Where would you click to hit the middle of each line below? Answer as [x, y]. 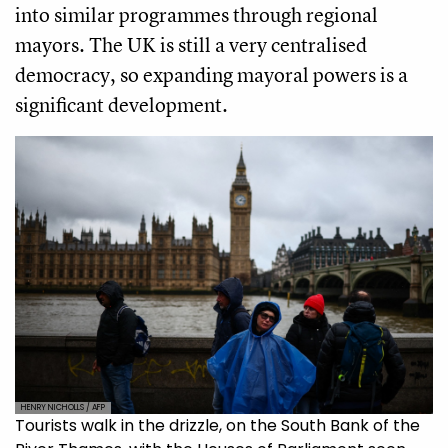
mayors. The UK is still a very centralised [191, 44]
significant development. [121, 104]
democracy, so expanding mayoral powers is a [211, 74]
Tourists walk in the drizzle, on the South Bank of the [217, 426]
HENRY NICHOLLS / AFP [63, 408]
